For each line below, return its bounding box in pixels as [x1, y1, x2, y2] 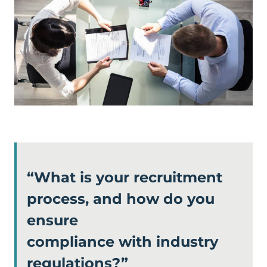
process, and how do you [27, 190, 215, 207]
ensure [27, 211, 78, 229]
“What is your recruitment [27, 168, 222, 186]
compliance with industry [27, 232, 218, 250]
